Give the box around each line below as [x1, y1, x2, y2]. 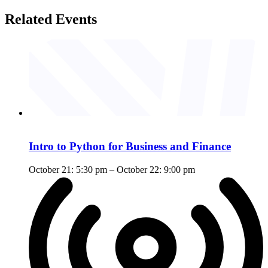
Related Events [5, 11, 97, 28]
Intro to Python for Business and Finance [29, 140, 231, 153]
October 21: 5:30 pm [29, 165, 107, 175]
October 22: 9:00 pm [117, 165, 195, 175]
